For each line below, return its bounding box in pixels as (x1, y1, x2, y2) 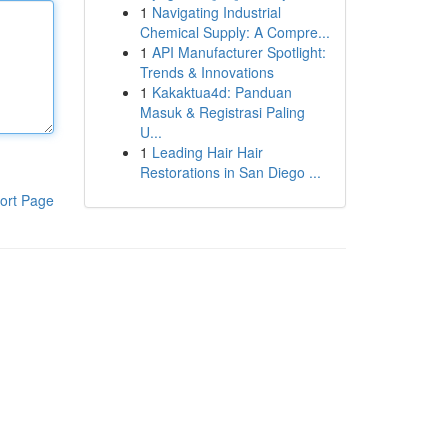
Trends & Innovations (139, 62, 274, 82)
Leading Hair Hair (151, 142, 263, 162)
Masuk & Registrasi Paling (139, 102, 305, 122)
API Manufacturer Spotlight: (151, 42, 326, 62)
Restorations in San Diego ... (139, 162, 321, 182)
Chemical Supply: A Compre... (139, 22, 330, 42)
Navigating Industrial (151, 2, 281, 22)
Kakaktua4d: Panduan (151, 82, 292, 102)
